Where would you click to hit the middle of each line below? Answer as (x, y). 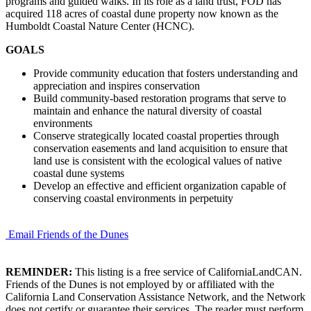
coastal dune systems (79, 173)
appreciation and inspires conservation (117, 85)
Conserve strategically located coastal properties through (156, 135)
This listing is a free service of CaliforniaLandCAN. (187, 271)
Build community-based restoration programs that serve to (160, 98)
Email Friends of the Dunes (68, 234)
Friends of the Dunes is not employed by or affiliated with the (140, 284)
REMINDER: (39, 271)
